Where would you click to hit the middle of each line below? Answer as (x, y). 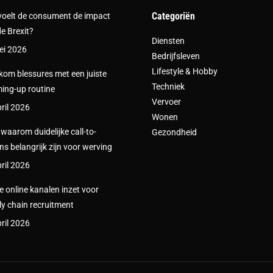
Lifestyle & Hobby (185, 71)
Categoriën (173, 16)
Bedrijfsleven (176, 56)
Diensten (168, 41)
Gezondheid (174, 132)
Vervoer (166, 101)
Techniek (168, 86)
